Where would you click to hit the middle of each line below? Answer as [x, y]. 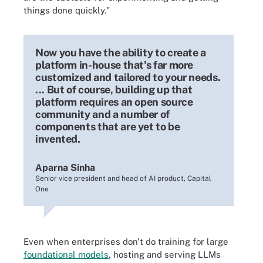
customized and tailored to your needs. [128, 77]
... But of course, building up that [114, 89]
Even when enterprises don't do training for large [126, 241]
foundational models [66, 254]
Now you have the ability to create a [121, 52]
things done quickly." [67, 10]
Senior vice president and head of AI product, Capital [123, 178]
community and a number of [102, 114]
